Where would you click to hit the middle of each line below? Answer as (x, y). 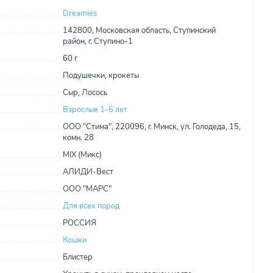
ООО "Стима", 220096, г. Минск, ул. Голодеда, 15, (151, 127)
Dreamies (80, 13)
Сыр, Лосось (85, 93)
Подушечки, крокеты (101, 76)
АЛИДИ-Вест (88, 172)
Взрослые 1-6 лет (95, 110)
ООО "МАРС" (87, 189)
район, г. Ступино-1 (97, 41)
